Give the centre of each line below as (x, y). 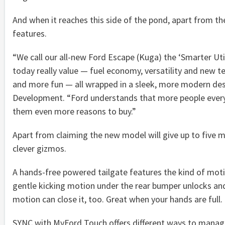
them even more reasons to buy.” (74, 111)
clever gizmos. (39, 148)
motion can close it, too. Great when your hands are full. (118, 199)
